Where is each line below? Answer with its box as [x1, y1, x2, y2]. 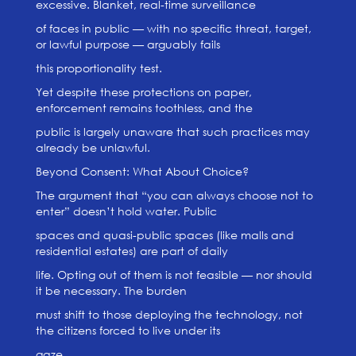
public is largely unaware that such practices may [35, 124, 310, 139]
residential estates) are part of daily [35, 243, 228, 258]
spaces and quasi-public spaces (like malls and [35, 227, 294, 242]
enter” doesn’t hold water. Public [35, 203, 217, 219]
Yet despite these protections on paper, [35, 84, 252, 99]
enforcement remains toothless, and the [35, 100, 253, 115]
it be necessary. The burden [35, 283, 187, 298]
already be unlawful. [35, 140, 150, 155]
